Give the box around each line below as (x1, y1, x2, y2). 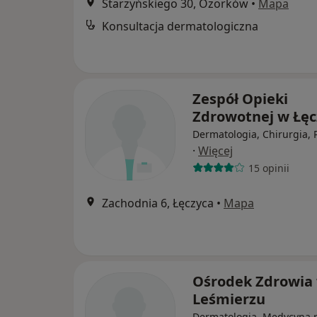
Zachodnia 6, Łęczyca (102, 195, 214, 212)
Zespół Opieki (192, 89, 288, 109)
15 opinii (248, 161, 289, 175)
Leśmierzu (192, 289, 265, 309)
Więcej (198, 143, 233, 159)
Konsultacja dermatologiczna (102, 18, 258, 35)
